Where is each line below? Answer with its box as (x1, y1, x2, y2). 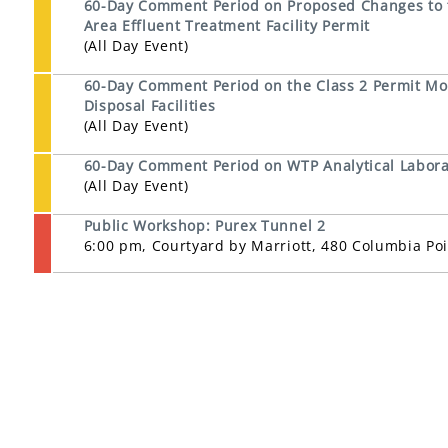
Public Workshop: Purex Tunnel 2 (83, 216, 326, 235)
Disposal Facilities (83, 96, 216, 115)
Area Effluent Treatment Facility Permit (83, 16, 371, 35)
